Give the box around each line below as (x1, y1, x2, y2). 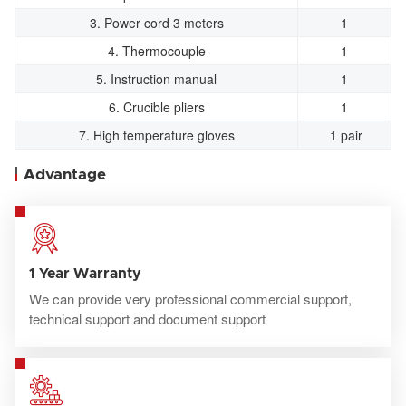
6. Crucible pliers (108, 97, 205, 116)
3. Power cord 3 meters (89, 13, 224, 32)
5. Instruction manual (96, 69, 217, 88)
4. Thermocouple (107, 41, 206, 60)
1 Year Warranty (29, 266, 141, 281)
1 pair (326, 125, 362, 144)
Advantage (24, 166, 106, 182)
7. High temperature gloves (78, 125, 235, 144)
